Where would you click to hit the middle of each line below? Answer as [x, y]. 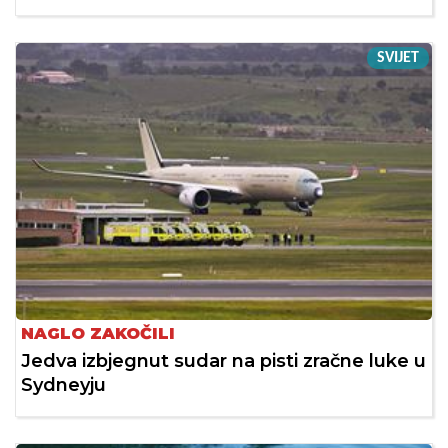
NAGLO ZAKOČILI [98, 334]
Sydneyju [63, 385]
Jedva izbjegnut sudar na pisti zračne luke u [223, 361]
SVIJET [398, 57]
